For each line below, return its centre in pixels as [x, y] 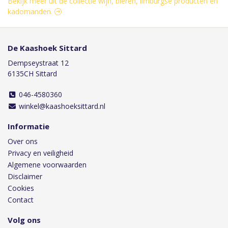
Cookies [21, 188]
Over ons [23, 141]
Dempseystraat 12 [38, 63]
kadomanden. [31, 12]
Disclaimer [25, 177]
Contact [21, 200]
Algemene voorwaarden [47, 165]
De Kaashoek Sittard [47, 48]
